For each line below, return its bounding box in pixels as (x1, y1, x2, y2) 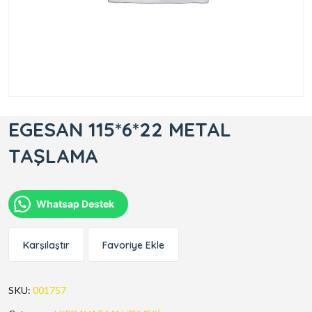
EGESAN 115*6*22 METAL (8, 117, 231, 142)
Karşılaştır (23, 239, 70, 252)
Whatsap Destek (36, 198, 114, 210)
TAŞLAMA (8, 143, 98, 169)
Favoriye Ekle (102, 239, 164, 252)
